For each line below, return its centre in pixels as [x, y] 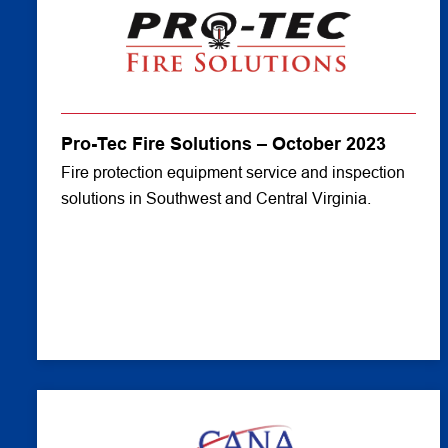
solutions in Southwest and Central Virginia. [216, 198]
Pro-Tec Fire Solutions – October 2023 [223, 144]
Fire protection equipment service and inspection [233, 172]
